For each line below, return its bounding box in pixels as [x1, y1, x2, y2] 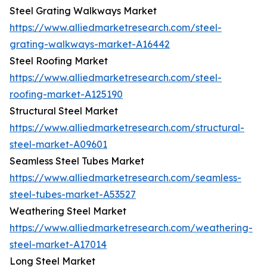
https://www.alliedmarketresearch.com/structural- [10, 122, 244, 134]
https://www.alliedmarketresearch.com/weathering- [10, 222, 253, 234]
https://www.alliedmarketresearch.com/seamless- [10, 172, 241, 184]
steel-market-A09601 [10, 138, 107, 151]
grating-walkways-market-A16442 [10, 38, 170, 51]
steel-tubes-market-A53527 [10, 188, 136, 201]
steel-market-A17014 [10, 238, 107, 251]
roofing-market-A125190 [10, 88, 123, 101]
